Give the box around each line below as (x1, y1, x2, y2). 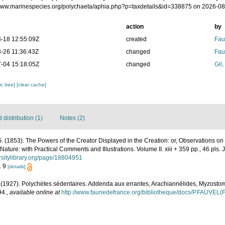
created (126, 36, 147, 43)
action (126, 23, 144, 31)
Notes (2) (60, 115, 85, 122)
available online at (10, 188, 60, 196)
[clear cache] (17, 82, 47, 88)
